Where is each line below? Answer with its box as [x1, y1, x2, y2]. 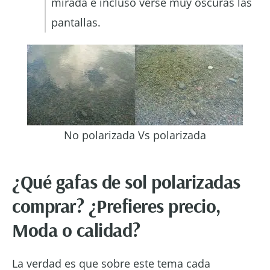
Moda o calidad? [12, 217, 140, 242]
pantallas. [51, 14, 101, 30]
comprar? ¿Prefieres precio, [12, 193, 221, 218]
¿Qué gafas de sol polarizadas [12, 169, 240, 193]
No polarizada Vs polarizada [64, 127, 206, 142]
